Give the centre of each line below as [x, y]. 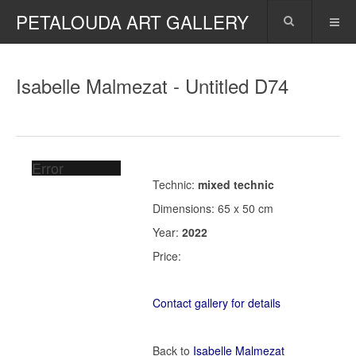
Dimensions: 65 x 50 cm [213, 208]
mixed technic [236, 184]
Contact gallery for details [217, 303]
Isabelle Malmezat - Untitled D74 [152, 85]
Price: [167, 256]
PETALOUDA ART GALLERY [132, 21]
